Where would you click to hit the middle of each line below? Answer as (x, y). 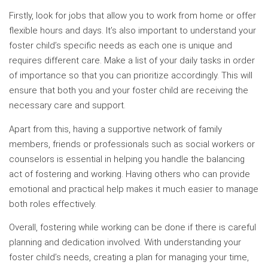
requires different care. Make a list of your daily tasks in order (132, 61)
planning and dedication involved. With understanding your (125, 243)
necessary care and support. (67, 106)
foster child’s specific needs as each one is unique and (121, 46)
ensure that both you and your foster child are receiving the (129, 91)
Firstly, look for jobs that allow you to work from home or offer (133, 16)
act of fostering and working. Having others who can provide (130, 174)
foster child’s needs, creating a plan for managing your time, (129, 258)
